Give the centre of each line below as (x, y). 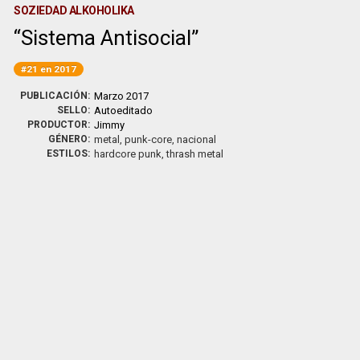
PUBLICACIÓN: (55, 96)
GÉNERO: (70, 139)
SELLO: (74, 110)
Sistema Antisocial (106, 38)
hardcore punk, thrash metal (159, 154)
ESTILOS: (69, 153)
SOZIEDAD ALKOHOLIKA (74, 10)
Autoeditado (124, 110)
